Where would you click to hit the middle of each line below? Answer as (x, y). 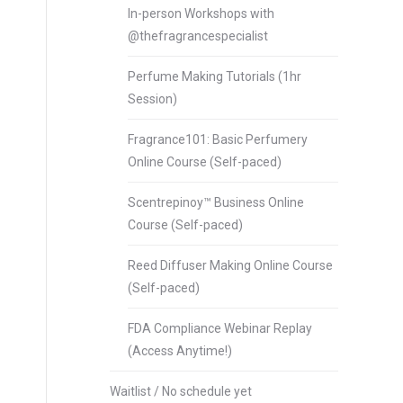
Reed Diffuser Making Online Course (230, 265)
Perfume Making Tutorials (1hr (215, 76)
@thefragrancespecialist (198, 36)
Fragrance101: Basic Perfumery (218, 139)
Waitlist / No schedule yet (181, 391)
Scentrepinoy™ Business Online (216, 202)
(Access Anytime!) (180, 351)
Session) (152, 99)
